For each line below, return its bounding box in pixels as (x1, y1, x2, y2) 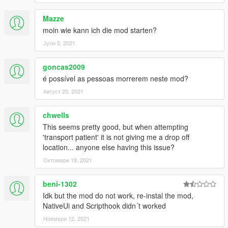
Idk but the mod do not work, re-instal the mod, (43, 190, 193, 201)
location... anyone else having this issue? (43, 141, 175, 152)
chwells (43, 109, 69, 120)
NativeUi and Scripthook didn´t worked (43, 200, 166, 211)
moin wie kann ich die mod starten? (43, 24, 157, 35)
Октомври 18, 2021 (43, 155, 92, 164)
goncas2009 (43, 61, 85, 72)
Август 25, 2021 (43, 87, 83, 95)
